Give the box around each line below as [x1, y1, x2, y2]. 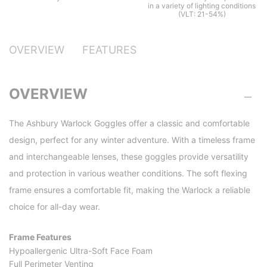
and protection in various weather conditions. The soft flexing [9, 167, 247, 178]
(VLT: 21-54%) [178, 9, 226, 18]
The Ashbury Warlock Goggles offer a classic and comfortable [9, 117, 250, 128]
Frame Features [9, 231, 72, 242]
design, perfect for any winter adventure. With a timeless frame [9, 134, 255, 145]
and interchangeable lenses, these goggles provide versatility [9, 151, 249, 162]
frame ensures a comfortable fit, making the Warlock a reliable [9, 184, 250, 195]
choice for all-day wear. [9, 201, 100, 212]
